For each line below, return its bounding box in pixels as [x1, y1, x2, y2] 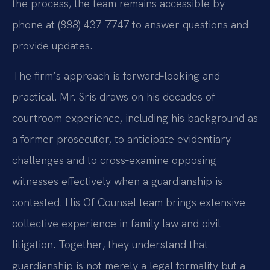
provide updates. [12, 39, 92, 53]
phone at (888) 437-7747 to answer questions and [12, 17, 248, 32]
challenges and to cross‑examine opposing [12, 152, 216, 167]
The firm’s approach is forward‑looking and [12, 68, 220, 83]
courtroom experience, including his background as [12, 110, 258, 125]
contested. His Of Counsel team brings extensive [12, 195, 245, 209]
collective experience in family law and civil [12, 216, 221, 230]
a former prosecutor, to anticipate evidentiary [12, 131, 231, 146]
